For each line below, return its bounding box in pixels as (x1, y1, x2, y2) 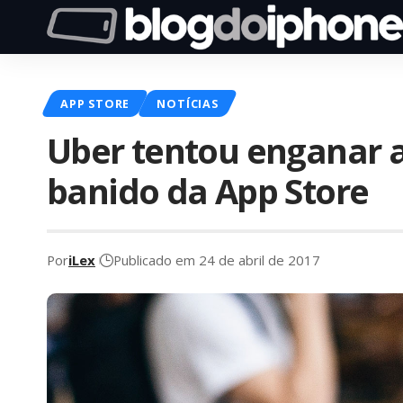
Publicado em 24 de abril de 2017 (113, 251, 320, 270)
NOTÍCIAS (157, 94, 219, 112)
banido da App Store (47, 166, 369, 214)
